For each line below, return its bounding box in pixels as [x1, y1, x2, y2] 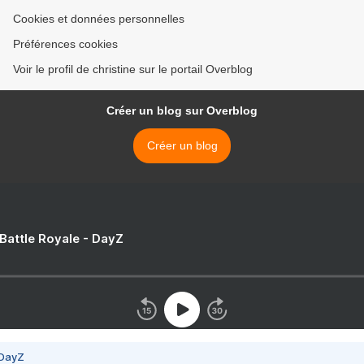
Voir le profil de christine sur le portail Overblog [13, 63, 253, 76]
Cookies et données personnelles [13, 12, 184, 26]
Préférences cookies [13, 37, 118, 51]
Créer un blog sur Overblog [106, 104, 258, 118]
